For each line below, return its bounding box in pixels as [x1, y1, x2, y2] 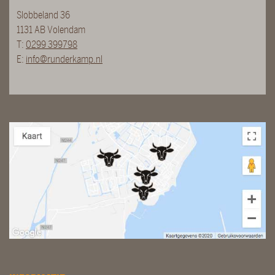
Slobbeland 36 [17, 9, 70, 20]
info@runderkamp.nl [26, 53, 103, 64]
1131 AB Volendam [17, 24, 85, 35]
